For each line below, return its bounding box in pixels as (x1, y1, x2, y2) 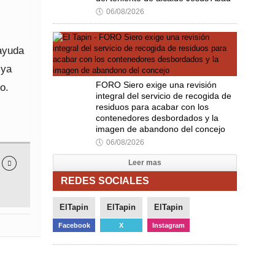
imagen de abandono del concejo (96, 124, 225, 134)
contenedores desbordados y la (96, 113, 219, 123)
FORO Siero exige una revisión (96, 80, 217, 90)
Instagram (152, 222, 185, 229)
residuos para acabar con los (96, 102, 209, 112)
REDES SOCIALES (61, 176, 149, 186)
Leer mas (128, 158, 161, 167)
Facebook (58, 222, 90, 229)
